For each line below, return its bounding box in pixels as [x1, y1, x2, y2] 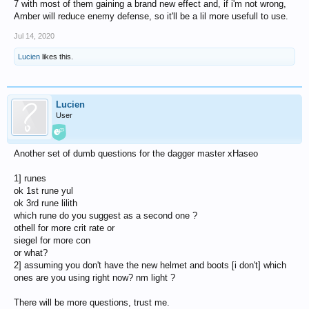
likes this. [40, 52, 73, 61]
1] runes [14, 172, 46, 183]
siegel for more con [14, 235, 90, 246]
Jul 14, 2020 [14, 31, 54, 40]
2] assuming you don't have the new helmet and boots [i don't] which [14, 259, 286, 270]
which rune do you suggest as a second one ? [14, 210, 197, 221]
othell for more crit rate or [14, 222, 114, 233]
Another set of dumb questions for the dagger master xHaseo [14, 148, 258, 159]
